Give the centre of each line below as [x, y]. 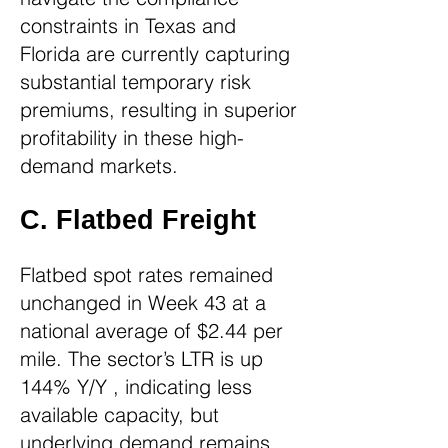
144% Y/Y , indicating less [136, 386]
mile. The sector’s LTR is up [141, 358]
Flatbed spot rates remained [146, 274]
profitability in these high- [132, 137]
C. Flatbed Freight [138, 220]
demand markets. [99, 165]
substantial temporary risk [135, 81]
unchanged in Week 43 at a [143, 302]
